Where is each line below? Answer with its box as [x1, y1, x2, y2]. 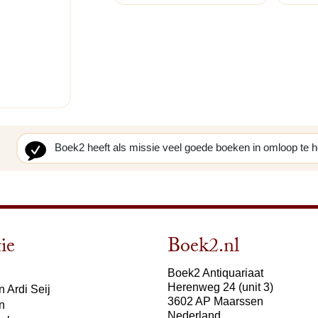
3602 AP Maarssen [168, 295, 263, 307]
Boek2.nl [168, 231, 239, 265]
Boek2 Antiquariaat [168, 266, 263, 279]
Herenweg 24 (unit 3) [168, 280, 273, 293]
